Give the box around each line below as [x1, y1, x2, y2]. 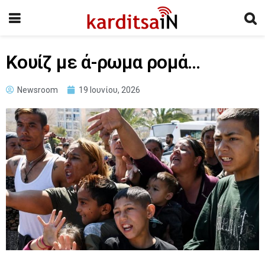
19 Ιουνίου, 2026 [79, 85, 140, 95]
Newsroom [17, 85, 58, 95]
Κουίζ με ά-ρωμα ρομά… [6, 51, 201, 73]
